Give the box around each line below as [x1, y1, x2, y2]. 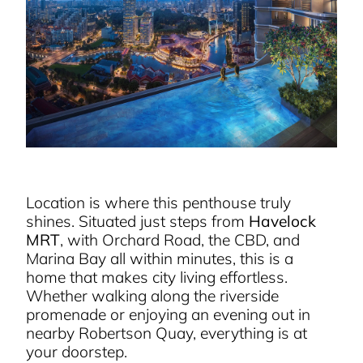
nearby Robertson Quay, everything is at [26, 323, 308, 344]
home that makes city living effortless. [26, 267, 288, 288]
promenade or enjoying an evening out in [26, 305, 311, 325]
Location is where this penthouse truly [26, 193, 292, 213]
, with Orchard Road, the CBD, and [60, 230, 301, 250]
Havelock [249, 211, 317, 232]
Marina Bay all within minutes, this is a [26, 249, 294, 269]
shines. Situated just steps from [26, 211, 250, 232]
